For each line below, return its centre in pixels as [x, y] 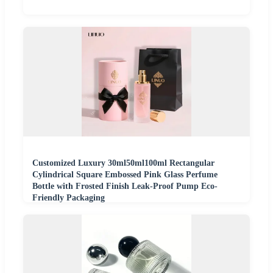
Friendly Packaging [69, 197]
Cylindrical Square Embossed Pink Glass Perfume [125, 174]
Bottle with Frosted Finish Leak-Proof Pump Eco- [125, 186]
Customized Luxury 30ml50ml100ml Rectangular [123, 163]
